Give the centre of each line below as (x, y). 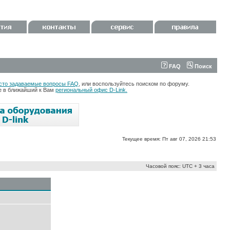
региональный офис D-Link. (91, 90)
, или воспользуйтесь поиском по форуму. (134, 84)
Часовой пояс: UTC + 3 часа (180, 166)
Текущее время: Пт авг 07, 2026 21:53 (169, 139)
